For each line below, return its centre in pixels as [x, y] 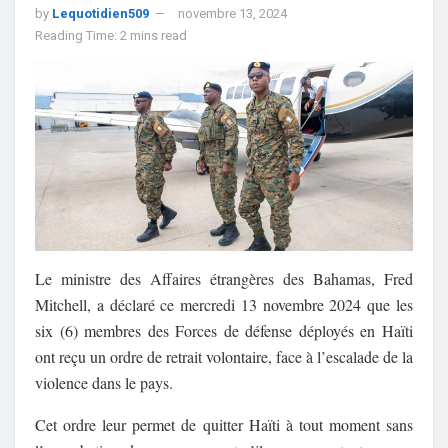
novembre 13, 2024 [232, 13]
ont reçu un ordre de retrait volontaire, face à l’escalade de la [224, 356]
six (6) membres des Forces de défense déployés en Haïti [224, 330]
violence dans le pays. [104, 382]
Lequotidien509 [100, 13]
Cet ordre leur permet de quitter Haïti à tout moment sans [224, 424]
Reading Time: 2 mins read [111, 35]
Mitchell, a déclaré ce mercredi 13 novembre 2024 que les [224, 304]
